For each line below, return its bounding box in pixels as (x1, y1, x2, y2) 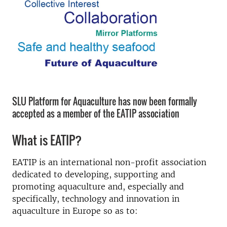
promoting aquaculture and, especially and (12, 181, 184, 192)
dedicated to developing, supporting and (12, 169, 175, 179)
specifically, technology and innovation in (12, 194, 179, 204)
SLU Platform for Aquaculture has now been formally (12, 95, 197, 108)
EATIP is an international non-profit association (12, 157, 206, 167)
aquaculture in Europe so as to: (12, 206, 138, 216)
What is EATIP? (12, 131, 82, 149)
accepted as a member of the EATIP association (12, 107, 179, 120)
